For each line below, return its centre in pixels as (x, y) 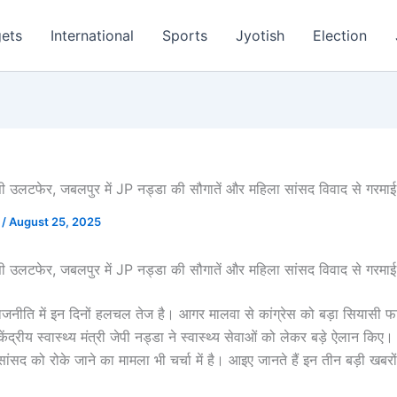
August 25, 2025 (55, 222)
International (93, 35)
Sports (185, 35)
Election (340, 35)
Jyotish (261, 35)
